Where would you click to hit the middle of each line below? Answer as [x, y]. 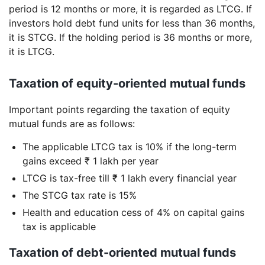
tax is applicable [61, 226]
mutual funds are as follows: [72, 123]
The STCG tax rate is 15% [80, 195]
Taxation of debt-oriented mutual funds [124, 252]
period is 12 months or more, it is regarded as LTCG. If [130, 9]
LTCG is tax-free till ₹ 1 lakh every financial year [131, 178]
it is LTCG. [33, 51]
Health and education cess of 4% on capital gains [133, 212]
